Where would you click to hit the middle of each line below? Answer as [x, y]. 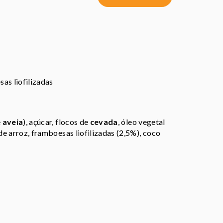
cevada [104, 122]
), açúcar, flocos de [56, 122]
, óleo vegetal [141, 122]
